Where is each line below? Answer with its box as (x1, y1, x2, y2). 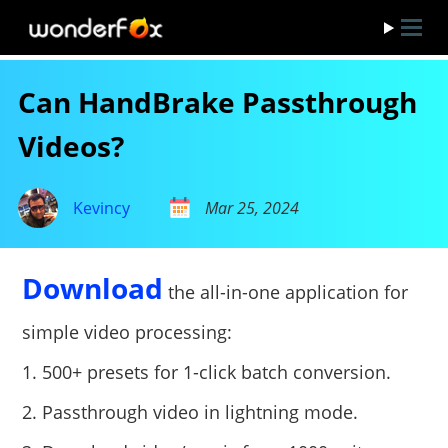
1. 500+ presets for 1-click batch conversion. (22, 360, 392, 384)
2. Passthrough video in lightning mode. (22, 400, 359, 424)
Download (22, 269, 164, 307)
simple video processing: (22, 320, 233, 344)
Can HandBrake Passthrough (17, 83, 417, 121)
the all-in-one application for (163, 280, 409, 304)
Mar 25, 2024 (204, 197, 299, 219)
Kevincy (72, 197, 130, 219)
